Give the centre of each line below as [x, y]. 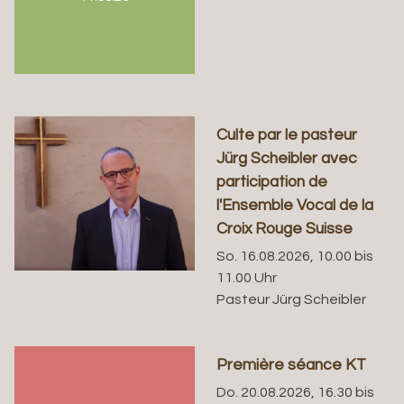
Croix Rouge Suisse [285, 229]
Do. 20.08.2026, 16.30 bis [296, 393]
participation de [272, 182]
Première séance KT [292, 365]
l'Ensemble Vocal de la [295, 205]
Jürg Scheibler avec [287, 158]
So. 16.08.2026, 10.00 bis [295, 256]
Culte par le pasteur [287, 135]
